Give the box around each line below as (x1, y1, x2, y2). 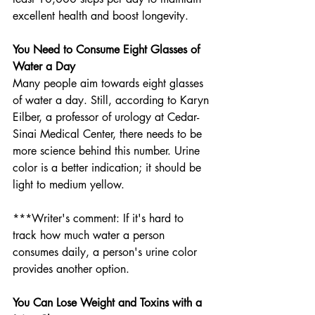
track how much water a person (13, 228, 168, 243)
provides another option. (13, 262, 133, 277)
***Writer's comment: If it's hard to (13, 211, 187, 226)
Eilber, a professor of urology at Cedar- (13, 110, 199, 125)
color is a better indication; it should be (13, 160, 205, 176)
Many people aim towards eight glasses (13, 76, 207, 91)
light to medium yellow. (13, 177, 124, 193)
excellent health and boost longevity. (13, 8, 192, 24)
